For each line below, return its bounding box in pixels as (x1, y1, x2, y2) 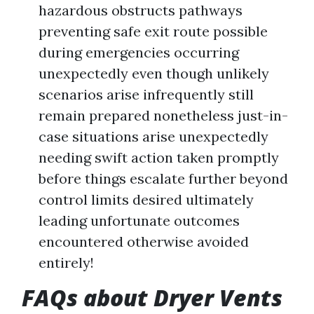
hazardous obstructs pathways (39, 1, 243, 20)
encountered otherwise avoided (39, 233, 249, 251)
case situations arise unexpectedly (39, 128, 268, 146)
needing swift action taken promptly (39, 149, 279, 167)
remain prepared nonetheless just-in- (39, 107, 288, 125)
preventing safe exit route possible (39, 22, 268, 41)
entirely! (39, 254, 94, 272)
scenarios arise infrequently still (39, 86, 254, 104)
